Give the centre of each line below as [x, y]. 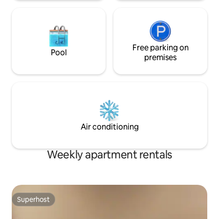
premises [160, 57]
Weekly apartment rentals [109, 154]
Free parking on [160, 47]
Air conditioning [109, 127]
